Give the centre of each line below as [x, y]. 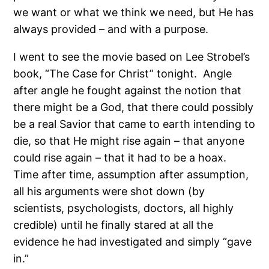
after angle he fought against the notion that [128, 90]
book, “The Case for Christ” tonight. [105, 73]
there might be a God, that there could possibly [134, 107]
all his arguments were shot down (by [109, 191]
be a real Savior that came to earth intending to [134, 124]
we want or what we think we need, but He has [134, 12]
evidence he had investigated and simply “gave [133, 241]
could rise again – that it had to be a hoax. [120, 157]
